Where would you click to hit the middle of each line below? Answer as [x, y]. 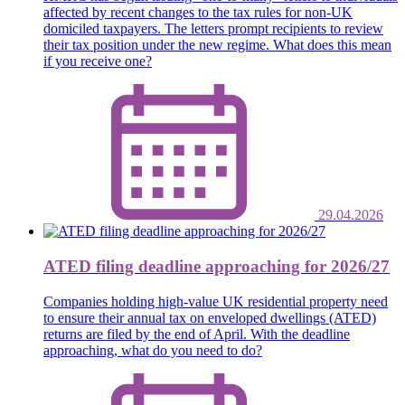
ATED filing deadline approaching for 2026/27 [217, 267]
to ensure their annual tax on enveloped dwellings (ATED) [210, 317]
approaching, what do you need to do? [153, 350]
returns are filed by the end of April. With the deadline [197, 334]
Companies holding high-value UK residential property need [216, 301]
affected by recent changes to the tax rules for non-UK [198, 13]
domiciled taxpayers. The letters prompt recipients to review [213, 29]
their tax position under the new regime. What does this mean [217, 45]
